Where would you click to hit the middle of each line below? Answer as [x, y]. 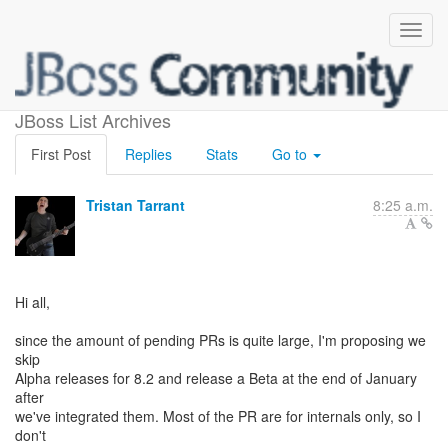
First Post [61, 154]
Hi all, [32, 302]
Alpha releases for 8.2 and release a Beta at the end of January [216, 378]
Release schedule [223, 94]
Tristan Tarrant [135, 205]
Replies [148, 154]
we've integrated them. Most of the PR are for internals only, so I [218, 416]
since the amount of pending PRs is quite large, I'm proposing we [220, 340]
